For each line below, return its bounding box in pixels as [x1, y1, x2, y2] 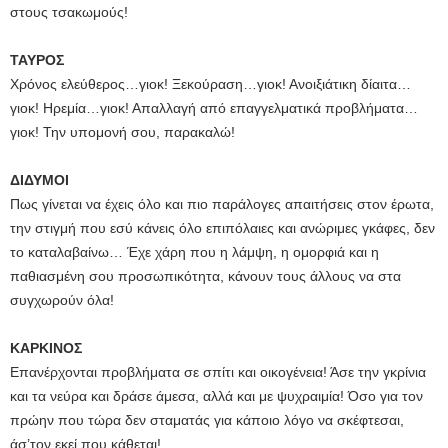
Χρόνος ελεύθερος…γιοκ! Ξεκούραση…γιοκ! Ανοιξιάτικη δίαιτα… [10, 76, 411, 93]
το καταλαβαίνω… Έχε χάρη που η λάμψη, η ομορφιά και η [10, 244, 379, 261]
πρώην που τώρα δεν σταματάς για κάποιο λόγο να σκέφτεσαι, [10, 412, 404, 429]
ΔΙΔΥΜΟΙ [10, 172, 69, 189]
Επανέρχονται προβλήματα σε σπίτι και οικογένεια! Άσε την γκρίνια [10, 364, 426, 381]
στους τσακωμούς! [10, 4, 128, 21]
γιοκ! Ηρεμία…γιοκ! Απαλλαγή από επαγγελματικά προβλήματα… [10, 100, 418, 117]
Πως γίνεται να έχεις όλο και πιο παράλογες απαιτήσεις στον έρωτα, [10, 196, 434, 213]
